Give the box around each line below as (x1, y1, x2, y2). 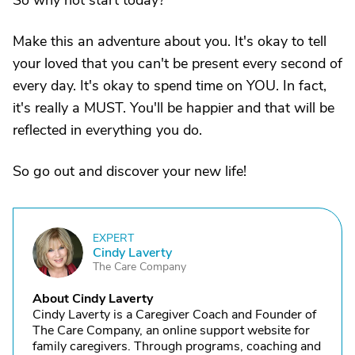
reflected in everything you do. (13, 120, 202, 139)
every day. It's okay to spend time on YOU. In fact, (13, 76, 326, 95)
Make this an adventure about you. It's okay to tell (13, 32, 326, 51)
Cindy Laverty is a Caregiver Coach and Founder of (32, 306, 316, 323)
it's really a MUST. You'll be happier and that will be (13, 98, 334, 117)
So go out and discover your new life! (13, 162, 246, 181)
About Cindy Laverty (32, 290, 153, 307)
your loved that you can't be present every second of (13, 54, 342, 73)
